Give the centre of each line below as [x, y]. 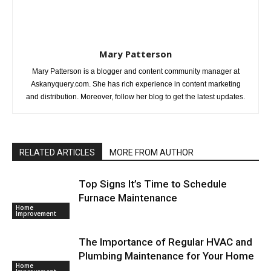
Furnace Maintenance [128, 198]
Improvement [36, 213]
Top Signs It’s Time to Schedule [153, 184]
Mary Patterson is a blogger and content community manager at [135, 72]
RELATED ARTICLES [57, 153]
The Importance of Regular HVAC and [165, 242]
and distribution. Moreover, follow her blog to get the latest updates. [135, 97]
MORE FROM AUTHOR [152, 153]
